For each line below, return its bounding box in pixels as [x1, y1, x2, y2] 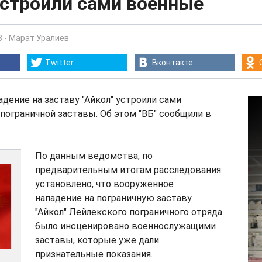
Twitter [45, 58, 74, 67]
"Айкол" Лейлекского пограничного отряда [35, 206, 222, 218]
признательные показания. [35, 249, 153, 260]
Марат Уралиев [9, 33, 69, 43]
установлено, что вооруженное [35, 178, 174, 189]
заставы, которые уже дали [35, 235, 159, 246]
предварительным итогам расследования [35, 164, 221, 175]
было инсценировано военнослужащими [35, 220, 216, 232]
